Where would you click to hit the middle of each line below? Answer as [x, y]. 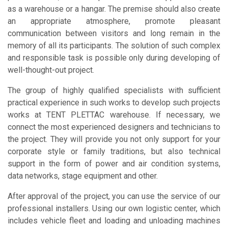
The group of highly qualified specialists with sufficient [114, 90]
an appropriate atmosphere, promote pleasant [114, 21]
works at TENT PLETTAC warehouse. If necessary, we [114, 115]
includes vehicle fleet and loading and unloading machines [114, 220]
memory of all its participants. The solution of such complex [114, 45]
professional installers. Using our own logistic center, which [114, 208]
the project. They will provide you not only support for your [114, 139]
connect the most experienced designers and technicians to [114, 127]
